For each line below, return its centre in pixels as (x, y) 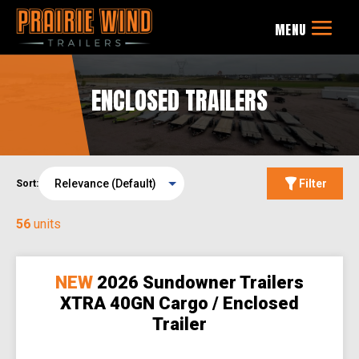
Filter (313, 184)
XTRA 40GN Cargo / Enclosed (179, 303)
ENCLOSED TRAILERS (179, 101)
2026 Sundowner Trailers (200, 282)
